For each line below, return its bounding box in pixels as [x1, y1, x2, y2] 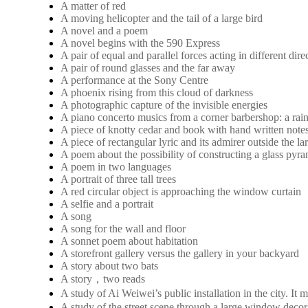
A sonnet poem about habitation [60, 234, 198, 247]
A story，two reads [60, 272, 145, 285]
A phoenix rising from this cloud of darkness [60, 86, 253, 98]
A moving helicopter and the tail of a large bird [60, 12, 263, 24]
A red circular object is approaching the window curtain [60, 185, 301, 197]
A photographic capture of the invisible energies [60, 98, 267, 111]
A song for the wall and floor [60, 222, 186, 234]
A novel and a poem [60, 24, 148, 36]
